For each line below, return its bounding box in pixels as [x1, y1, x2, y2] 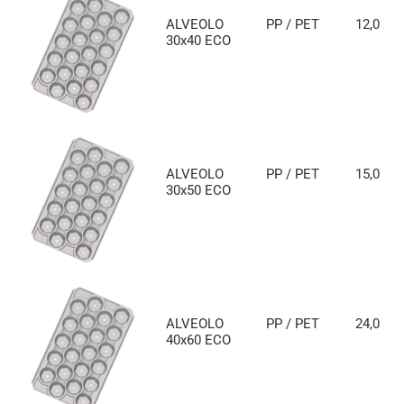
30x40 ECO [166, 32, 231, 49]
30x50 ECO [166, 181, 231, 198]
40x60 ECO [166, 331, 231, 348]
